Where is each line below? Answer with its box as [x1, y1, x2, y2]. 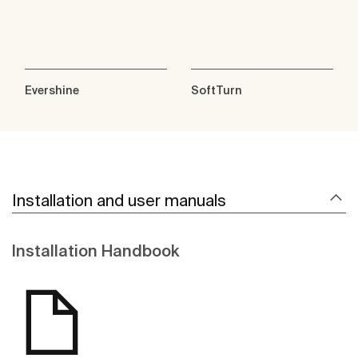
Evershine [25, 84, 79, 97]
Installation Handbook [12, 241, 179, 261]
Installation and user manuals [12, 191, 226, 210]
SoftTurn [191, 84, 242, 97]
